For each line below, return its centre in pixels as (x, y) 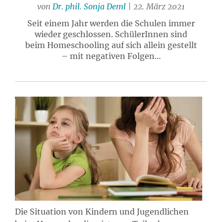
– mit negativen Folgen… (111, 56)
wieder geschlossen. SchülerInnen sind (111, 34)
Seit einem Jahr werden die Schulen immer (111, 23)
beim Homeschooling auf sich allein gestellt (111, 45)
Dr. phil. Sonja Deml (89, 6)
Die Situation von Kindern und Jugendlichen (102, 211)
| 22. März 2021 (155, 6)
